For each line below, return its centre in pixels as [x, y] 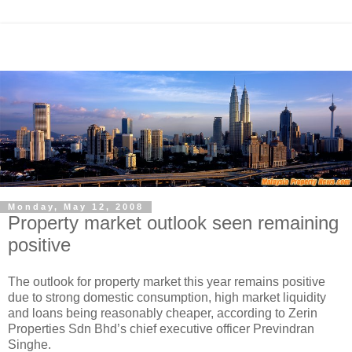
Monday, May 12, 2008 [76, 207]
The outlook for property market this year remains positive [167, 282]
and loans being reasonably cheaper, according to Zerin [163, 313]
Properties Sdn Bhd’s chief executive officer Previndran [161, 329]
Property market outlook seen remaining [173, 222]
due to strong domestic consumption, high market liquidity [167, 298]
